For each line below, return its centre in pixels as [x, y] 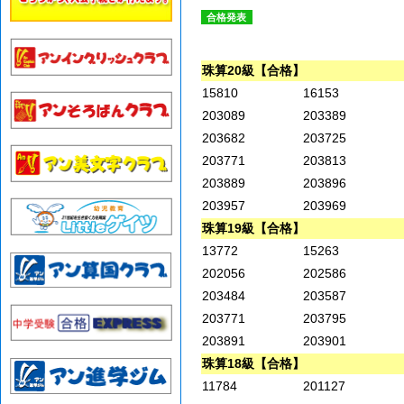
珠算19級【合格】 [253, 229]
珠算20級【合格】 [253, 71]
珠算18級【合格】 [253, 364]
